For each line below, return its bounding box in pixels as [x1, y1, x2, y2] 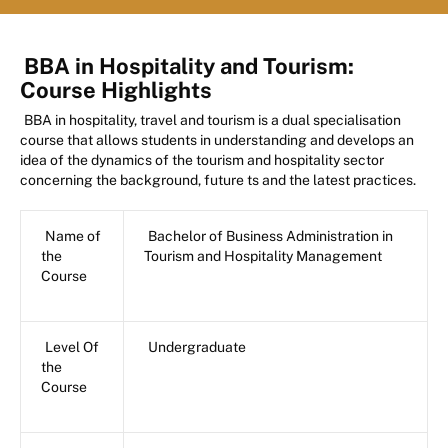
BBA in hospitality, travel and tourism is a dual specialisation [24, 112, 401, 129]
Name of [45, 228, 101, 245]
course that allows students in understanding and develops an [20, 132, 414, 149]
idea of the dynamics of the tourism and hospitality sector [20, 152, 384, 169]
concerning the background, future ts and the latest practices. [20, 172, 416, 189]
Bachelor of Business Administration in [148, 228, 393, 245]
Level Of [45, 339, 99, 356]
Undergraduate [148, 339, 246, 356]
